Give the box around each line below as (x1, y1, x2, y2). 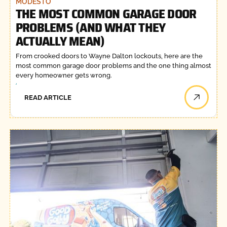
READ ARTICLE (24, 93, 72, 101)
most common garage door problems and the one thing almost (15, 62, 211, 70)
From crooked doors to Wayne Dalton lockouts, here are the (15, 52, 203, 60)
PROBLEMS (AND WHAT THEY (15, 17, 166, 37)
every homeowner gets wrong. (15, 71, 112, 80)
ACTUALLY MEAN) (15, 30, 105, 51)
